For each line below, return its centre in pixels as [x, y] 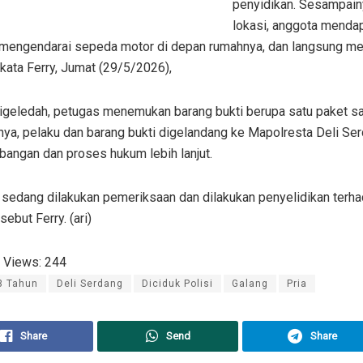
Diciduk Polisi [177, 284]
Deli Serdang [90, 284]
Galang [250, 284]
